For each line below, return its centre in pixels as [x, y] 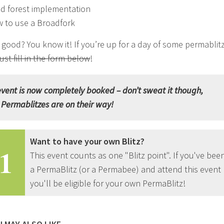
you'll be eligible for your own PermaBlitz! [108, 183]
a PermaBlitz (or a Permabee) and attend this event [125, 169]
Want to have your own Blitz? [87, 141]
